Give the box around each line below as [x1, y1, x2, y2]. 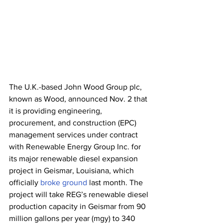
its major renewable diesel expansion [9, 154, 140, 163]
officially [9, 178, 40, 187]
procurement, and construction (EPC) [9, 118, 138, 127]
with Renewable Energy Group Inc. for [9, 142, 143, 151]
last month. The [87, 178, 145, 187]
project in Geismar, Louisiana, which [9, 166, 136, 175]
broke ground [40, 178, 87, 187]
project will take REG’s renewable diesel [9, 190, 150, 199]
